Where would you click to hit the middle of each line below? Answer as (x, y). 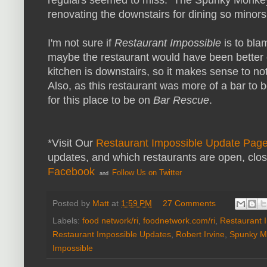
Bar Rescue (181, 100)
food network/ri (110, 221)
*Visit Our (72, 143)
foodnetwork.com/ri (179, 221)
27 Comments (190, 203)
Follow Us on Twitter (147, 172)
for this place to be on (100, 100)
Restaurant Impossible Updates (112, 235)
